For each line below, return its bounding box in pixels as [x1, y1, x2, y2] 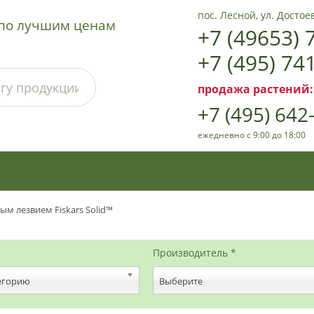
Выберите [159, 275, 203, 287]
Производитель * [153, 246, 237, 259]
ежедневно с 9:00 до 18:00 [198, 129, 306, 141]
